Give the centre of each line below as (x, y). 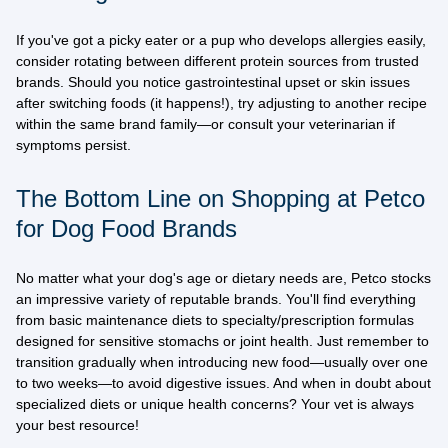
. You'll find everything (347, 299)
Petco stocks (391, 278)
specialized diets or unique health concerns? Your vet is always (215, 404)
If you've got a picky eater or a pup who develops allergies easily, (221, 40)
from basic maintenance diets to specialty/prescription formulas (215, 320)
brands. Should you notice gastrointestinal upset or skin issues (213, 82)
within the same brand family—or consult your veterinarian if (205, 124)
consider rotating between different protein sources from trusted (217, 61)
